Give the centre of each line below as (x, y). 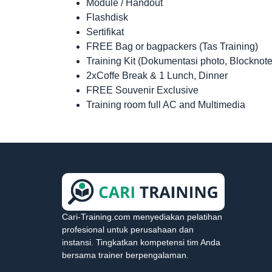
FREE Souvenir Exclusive (142, 90)
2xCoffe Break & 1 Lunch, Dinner (157, 76)
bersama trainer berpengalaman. (125, 255)
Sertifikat (105, 32)
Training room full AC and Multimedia (166, 105)
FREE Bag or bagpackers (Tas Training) (172, 47)
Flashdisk (107, 18)
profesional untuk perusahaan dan (128, 230)
